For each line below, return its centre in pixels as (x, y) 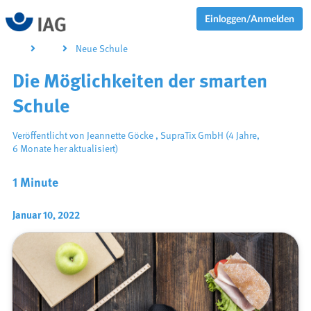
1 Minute (35, 183)
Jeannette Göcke (120, 136)
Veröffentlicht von (49, 136)
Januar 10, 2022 (46, 216)
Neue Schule (101, 49)
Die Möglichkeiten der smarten (140, 83)
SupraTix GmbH (192, 136)
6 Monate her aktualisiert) (65, 149)
